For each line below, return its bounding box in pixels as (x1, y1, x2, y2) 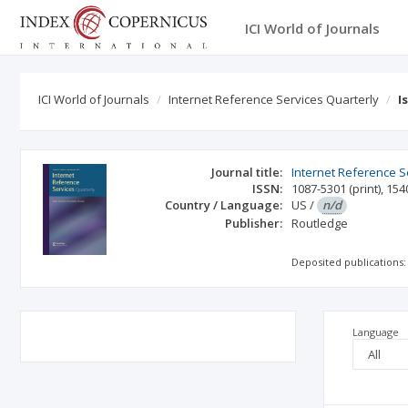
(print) (349, 180, 382, 197)
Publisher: (225, 215, 283, 231)
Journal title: (211, 164, 283, 180)
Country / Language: (165, 197, 283, 213)
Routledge (291, 215, 349, 231)
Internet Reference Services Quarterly (168, 91, 379, 107)
